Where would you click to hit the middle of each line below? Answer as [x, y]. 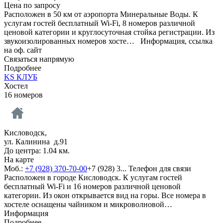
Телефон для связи [160, 168]
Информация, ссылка [176, 41]
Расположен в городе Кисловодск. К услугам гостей [93, 177]
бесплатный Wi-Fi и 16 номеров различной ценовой [92, 186]
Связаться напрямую [39, 59]
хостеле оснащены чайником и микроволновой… [90, 204]
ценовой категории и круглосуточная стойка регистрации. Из [109, 32]
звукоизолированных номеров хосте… [72, 41]
